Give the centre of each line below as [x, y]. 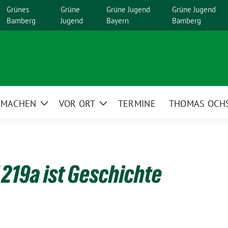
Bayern [118, 21]
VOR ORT [77, 103]
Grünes [18, 9]
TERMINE [137, 103]
